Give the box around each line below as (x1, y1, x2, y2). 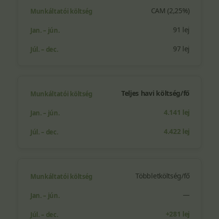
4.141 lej (163, 108, 190, 117)
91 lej (173, 25, 190, 34)
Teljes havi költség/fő (121, 88, 190, 98)
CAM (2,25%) (151, 6, 190, 15)
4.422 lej (163, 127, 190, 136)
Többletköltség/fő (135, 171, 190, 180)
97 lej (173, 44, 190, 53)
